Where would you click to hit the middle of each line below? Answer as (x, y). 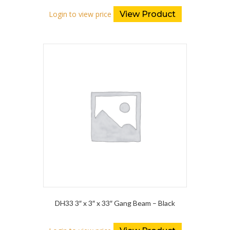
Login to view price (80, 14)
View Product (147, 14)
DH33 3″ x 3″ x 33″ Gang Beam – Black (115, 203)
